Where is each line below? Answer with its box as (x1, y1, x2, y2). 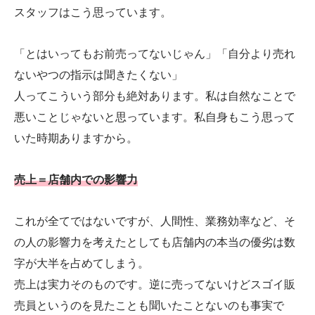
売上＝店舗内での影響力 (14, 172, 138, 186)
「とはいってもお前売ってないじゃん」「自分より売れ (14, 47, 295, 61)
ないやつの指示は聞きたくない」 (14, 68, 183, 82)
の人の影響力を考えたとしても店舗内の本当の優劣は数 (14, 235, 295, 249)
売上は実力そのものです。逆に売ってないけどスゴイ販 (14, 277, 295, 291)
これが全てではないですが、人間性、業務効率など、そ (14, 214, 295, 228)
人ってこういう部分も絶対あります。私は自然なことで (14, 89, 295, 103)
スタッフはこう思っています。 (14, 6, 172, 20)
